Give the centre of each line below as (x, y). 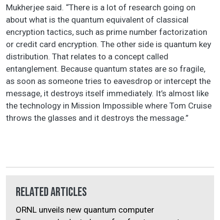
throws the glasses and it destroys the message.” (97, 118)
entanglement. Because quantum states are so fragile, (106, 69)
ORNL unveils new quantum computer (85, 210)
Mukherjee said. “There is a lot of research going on (101, 8)
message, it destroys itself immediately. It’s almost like (107, 94)
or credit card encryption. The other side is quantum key (109, 44)
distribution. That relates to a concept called (87, 57)
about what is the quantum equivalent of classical (97, 20)
